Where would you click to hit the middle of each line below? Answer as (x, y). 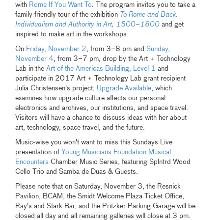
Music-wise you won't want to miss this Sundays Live (94, 143)
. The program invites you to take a (144, 5)
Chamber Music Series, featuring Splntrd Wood (120, 162)
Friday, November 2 (56, 49)
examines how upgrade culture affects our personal (91, 98)
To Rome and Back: (149, 15)
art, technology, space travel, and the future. (81, 128)
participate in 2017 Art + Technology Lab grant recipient (101, 79)
